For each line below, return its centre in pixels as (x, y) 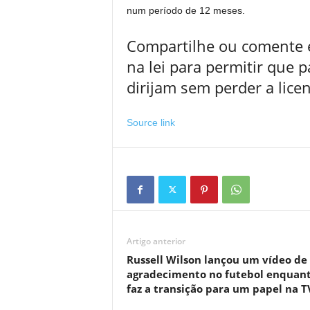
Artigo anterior (156, 241)
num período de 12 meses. (185, 10)
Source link (151, 122)
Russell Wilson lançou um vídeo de (217, 259)
